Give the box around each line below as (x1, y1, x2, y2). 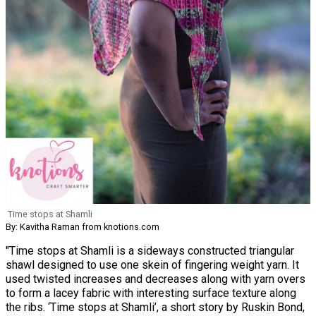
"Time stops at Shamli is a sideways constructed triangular (6, 244, 294, 258)
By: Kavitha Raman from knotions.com (6, 221, 159, 233)
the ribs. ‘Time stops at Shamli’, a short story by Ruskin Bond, (6, 300, 305, 315)
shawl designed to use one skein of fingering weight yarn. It (6, 258, 299, 272)
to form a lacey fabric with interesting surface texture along (6, 286, 296, 300)
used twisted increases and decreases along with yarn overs (6, 272, 305, 286)
